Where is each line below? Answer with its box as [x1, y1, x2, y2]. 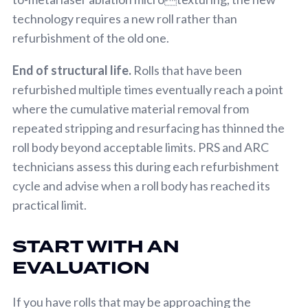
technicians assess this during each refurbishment [12, 158, 279, 174]
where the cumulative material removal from [12, 100, 249, 116]
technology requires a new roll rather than [12, 10, 237, 26]
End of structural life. [12, 62, 131, 78]
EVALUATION [12, 255, 150, 280]
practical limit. [12, 197, 87, 212]
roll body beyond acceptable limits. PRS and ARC [12, 139, 269, 155]
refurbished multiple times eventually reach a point [12, 81, 283, 97]
